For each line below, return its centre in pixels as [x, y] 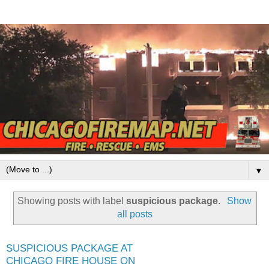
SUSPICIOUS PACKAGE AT [69, 248]
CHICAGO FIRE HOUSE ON [71, 261]
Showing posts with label [72, 201]
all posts [134, 214]
